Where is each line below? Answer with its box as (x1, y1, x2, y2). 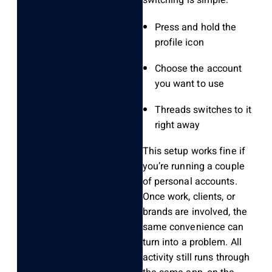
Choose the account (154, 61, 242, 76)
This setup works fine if (142, 144, 245, 159)
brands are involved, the (142, 205, 247, 220)
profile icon (154, 35, 204, 50)
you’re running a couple (142, 159, 245, 174)
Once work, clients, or (142, 189, 235, 205)
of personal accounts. (142, 174, 237, 189)
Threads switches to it (154, 103, 251, 118)
